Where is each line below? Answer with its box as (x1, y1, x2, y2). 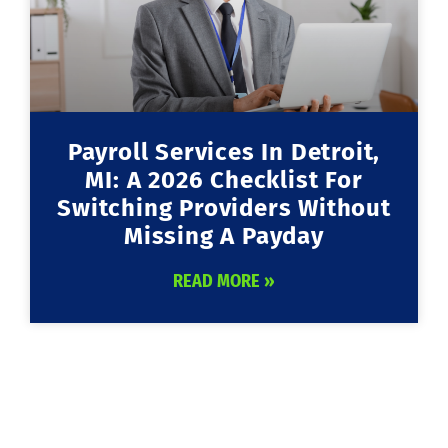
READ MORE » (173, 269, 275, 292)
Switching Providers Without (57, 193, 391, 222)
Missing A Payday (124, 221, 324, 250)
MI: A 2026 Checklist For (85, 165, 363, 194)
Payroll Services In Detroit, (67, 137, 381, 166)
